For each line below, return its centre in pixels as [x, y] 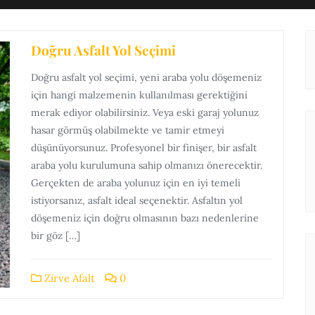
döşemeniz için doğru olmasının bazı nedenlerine [145, 218]
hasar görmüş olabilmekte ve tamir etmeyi [128, 130]
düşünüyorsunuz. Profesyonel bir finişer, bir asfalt [144, 147]
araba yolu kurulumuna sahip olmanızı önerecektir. [147, 165]
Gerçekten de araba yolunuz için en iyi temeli [136, 182]
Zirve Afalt [68, 278]
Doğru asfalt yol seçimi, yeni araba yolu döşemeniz [146, 77]
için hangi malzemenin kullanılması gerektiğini [139, 95]
